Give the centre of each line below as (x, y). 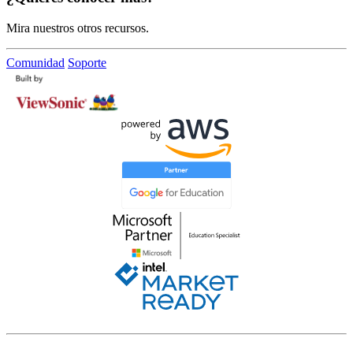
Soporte (87, 63)
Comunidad (35, 63)
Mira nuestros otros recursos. (78, 28)
